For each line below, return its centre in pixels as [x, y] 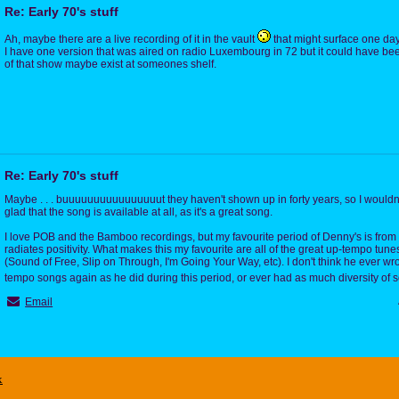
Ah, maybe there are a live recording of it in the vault [131, 39]
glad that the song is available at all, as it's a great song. [138, 212]
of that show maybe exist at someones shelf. [110, 64]
